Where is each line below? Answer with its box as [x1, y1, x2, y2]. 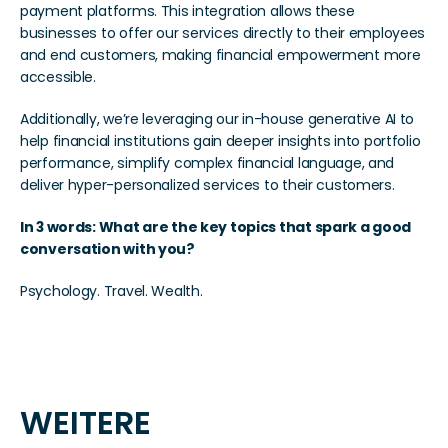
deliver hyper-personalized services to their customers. [20, 175, 395, 195]
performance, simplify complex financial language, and [20, 153, 395, 173]
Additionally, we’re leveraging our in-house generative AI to [20, 109, 415, 129]
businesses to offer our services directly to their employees [20, 23, 426, 43]
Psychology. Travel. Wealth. [20, 281, 203, 301]
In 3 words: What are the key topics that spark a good [20, 217, 412, 237]
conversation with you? [20, 239, 195, 259]
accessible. [20, 67, 96, 87]
